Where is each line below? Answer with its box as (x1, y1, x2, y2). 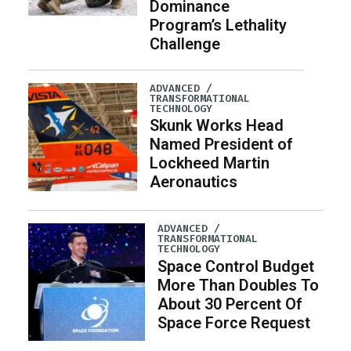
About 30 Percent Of (157, 294, 303, 313)
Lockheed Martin (149, 153, 270, 172)
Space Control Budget (157, 256, 315, 276)
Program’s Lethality (149, 15, 287, 34)
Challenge (149, 34, 220, 53)
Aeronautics (149, 172, 237, 191)
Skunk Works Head (149, 115, 284, 135)
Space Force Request (157, 313, 311, 332)
